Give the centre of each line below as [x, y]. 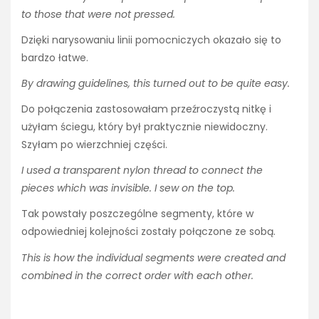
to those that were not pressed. [98, 14]
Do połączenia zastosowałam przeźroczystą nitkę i [146, 109]
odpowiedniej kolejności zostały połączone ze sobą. [148, 232]
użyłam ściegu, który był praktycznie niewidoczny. [145, 127]
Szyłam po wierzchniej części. [94, 145]
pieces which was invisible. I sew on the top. [128, 188]
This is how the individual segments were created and [153, 257]
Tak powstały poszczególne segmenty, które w [137, 214]
